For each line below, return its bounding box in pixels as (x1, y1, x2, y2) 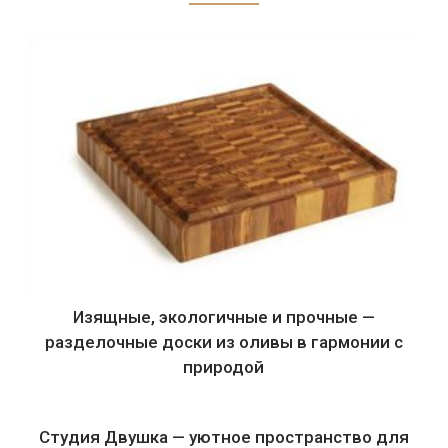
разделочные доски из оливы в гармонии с (44, 331, 403, 352)
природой (183, 356, 265, 377)
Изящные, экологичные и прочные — (72, 306, 375, 327)
